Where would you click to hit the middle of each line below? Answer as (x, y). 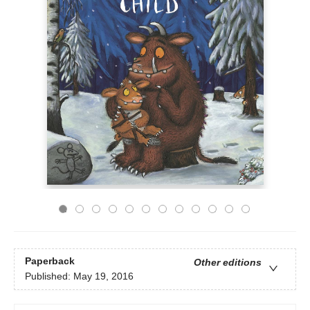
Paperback (50, 261)
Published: (49, 276)
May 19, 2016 (103, 276)
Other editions (228, 263)
